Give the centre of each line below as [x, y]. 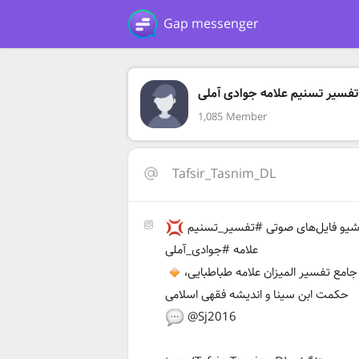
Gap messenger [211, 24]
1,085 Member [232, 117]
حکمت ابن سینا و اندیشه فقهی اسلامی [257, 295]
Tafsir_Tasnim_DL [224, 174]
